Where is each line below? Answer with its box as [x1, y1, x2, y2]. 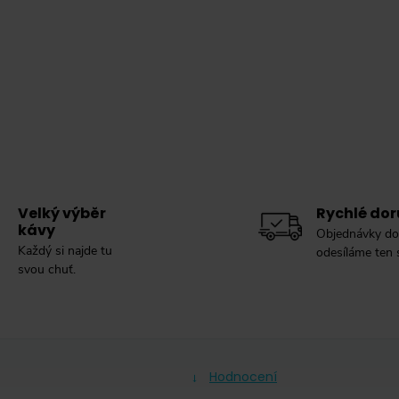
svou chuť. [18, 261, 77, 279]
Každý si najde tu [18, 242, 113, 260]
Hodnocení [209, 368, 277, 387]
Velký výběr [18, 203, 107, 224]
